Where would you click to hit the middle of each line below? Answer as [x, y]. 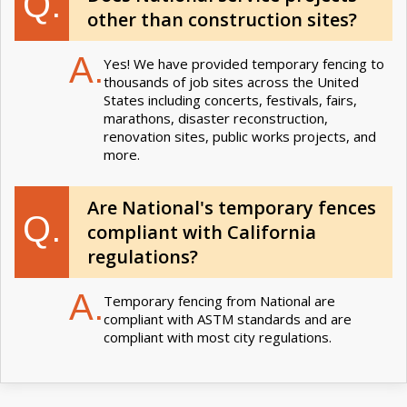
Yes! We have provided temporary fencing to [244, 63]
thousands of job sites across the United [231, 81]
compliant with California [202, 232]
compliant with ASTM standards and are [228, 318]
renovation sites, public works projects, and [240, 136]
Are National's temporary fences [232, 207]
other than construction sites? [222, 19]
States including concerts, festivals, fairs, [230, 99]
